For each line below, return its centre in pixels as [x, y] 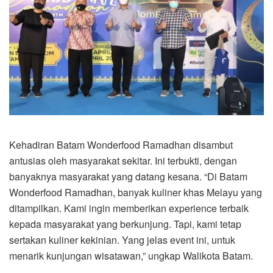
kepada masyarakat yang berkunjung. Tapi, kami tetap [125, 224]
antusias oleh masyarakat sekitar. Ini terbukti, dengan [123, 161]
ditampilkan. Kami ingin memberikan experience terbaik [129, 208]
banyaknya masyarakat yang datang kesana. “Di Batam [128, 177]
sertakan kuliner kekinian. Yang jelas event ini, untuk [122, 240]
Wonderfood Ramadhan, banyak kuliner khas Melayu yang [136, 193]
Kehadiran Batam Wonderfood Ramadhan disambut [121, 145]
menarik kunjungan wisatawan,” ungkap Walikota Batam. [131, 256]
